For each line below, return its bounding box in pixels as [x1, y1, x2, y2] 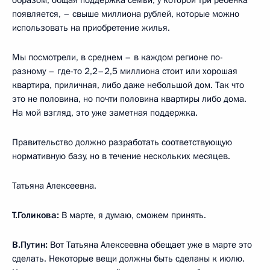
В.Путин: [12, 238, 48, 251]
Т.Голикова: [12, 209, 59, 221]
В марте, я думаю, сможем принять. [59, 209, 206, 221]
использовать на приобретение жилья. [12, 21, 170, 34]
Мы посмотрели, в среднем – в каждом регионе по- [12, 51, 223, 63]
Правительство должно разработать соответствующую [12, 136, 232, 148]
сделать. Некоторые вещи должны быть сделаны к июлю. [12, 252, 245, 265]
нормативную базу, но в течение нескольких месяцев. [12, 149, 230, 162]
